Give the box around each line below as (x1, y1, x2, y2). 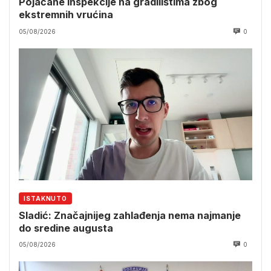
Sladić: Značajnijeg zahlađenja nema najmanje (19, 209, 241, 221)
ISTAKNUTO (24, 194, 68, 202)
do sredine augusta (19, 221, 113, 234)
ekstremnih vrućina (19, 8, 113, 21)
